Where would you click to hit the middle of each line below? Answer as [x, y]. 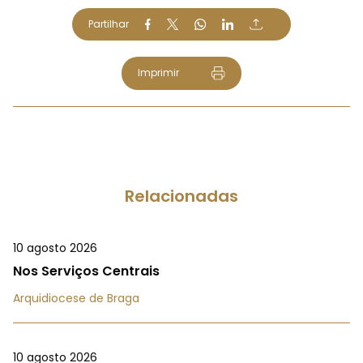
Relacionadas [181, 196]
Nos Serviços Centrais [86, 271]
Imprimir [158, 73]
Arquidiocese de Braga [76, 299]
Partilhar [109, 24]
